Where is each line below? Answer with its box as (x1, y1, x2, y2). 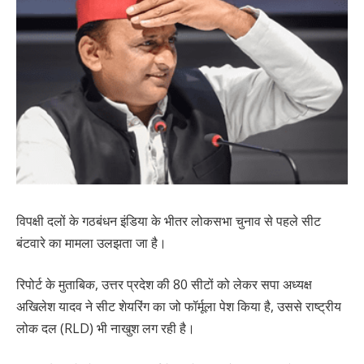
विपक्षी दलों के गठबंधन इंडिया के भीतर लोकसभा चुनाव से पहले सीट (16, 211, 321, 230)
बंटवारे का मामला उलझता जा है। (16, 233, 167, 252)
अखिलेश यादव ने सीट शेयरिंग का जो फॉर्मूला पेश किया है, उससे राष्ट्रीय (16, 297, 341, 316)
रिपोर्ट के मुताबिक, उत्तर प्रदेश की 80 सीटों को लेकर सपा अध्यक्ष (16, 275, 312, 294)
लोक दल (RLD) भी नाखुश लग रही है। (16, 319, 195, 338)
